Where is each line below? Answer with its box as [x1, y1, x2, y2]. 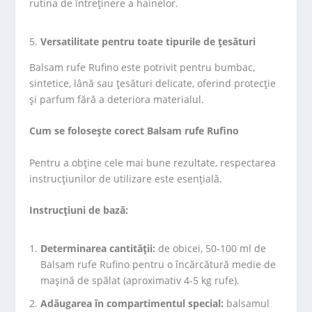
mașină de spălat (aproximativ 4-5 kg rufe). [40, 274, 240, 288]
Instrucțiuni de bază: [29, 203, 129, 217]
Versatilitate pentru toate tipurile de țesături [40, 34, 256, 48]
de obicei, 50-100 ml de [155, 242, 267, 256]
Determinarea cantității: [40, 242, 156, 256]
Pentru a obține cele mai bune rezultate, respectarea [29, 155, 276, 169]
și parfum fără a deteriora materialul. [29, 92, 205, 106]
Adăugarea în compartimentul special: [40, 296, 224, 310]
